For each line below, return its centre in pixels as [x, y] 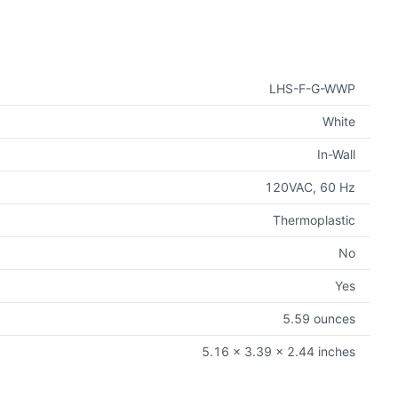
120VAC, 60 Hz [310, 187]
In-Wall [336, 154]
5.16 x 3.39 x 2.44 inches [279, 351]
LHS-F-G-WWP [312, 88]
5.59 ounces [319, 318]
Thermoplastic [314, 220]
